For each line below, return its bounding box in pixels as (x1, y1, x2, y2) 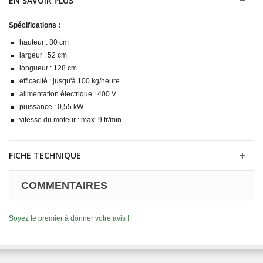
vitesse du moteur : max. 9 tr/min (19, 115, 122, 124)
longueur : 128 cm (19, 63, 77, 72)
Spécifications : (9, 21, 60, 29)
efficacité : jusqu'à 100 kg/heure (19, 76, 120, 85)
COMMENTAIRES (21, 179, 107, 191)
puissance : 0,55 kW (19, 102, 83, 111)
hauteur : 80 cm (19, 38, 69, 46)
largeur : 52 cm (19, 50, 67, 59)
